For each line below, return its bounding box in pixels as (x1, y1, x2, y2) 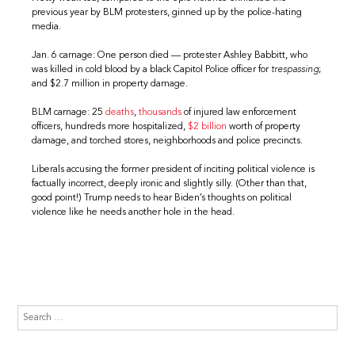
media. (32, 21, 62, 32)
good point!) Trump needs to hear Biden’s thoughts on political (32, 193, 292, 203)
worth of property (229, 121, 301, 132)
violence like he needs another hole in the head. (32, 207, 235, 217)
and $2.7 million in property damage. (32, 78, 189, 89)
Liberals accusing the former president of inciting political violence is (32, 164, 315, 174)
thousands (139, 107, 182, 117)
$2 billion (188, 121, 230, 132)
